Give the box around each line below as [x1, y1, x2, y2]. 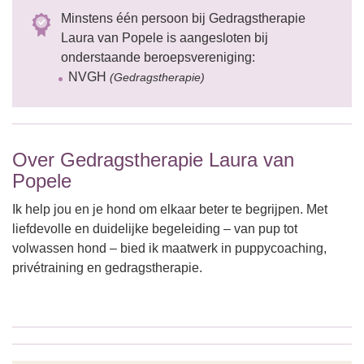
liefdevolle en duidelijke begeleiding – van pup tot [12, 222, 297, 236]
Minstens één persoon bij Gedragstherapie [61, 11, 305, 26]
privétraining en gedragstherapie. [12, 261, 202, 275]
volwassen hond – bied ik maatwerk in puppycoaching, [12, 241, 327, 256]
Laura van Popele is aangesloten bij [61, 31, 268, 45]
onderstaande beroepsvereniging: [61, 50, 255, 65]
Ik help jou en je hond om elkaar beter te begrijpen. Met [12, 202, 327, 217]
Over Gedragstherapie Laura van [12, 149, 294, 171]
